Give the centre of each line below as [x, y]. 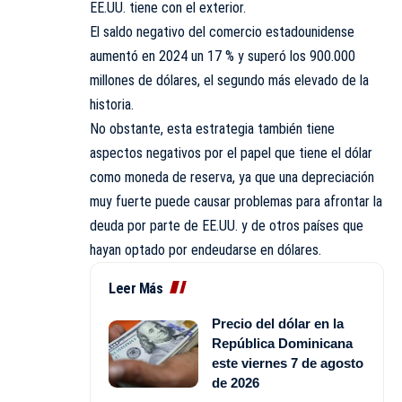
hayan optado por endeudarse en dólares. [205, 250]
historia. [112, 105]
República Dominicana [282, 344]
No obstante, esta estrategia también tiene [212, 129]
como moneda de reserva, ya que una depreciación [232, 178]
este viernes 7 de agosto [288, 363]
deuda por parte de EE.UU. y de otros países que [227, 226]
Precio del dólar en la [278, 324]
